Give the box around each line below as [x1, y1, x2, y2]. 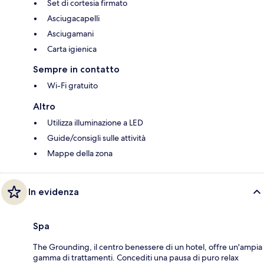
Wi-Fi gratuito [47, 80, 98, 91]
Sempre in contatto [33, 64, 120, 75]
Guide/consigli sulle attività [47, 133, 146, 144]
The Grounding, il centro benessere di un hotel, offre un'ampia [33, 242, 262, 253]
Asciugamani [47, 28, 94, 39]
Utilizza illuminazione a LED [47, 117, 143, 128]
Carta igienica [47, 44, 97, 55]
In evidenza [28, 186, 79, 198]
